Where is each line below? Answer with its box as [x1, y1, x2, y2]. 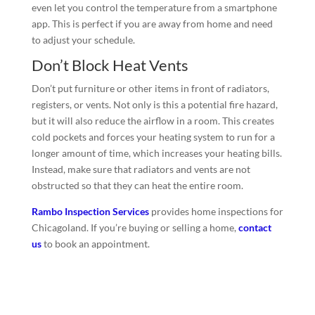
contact [238, 221, 271, 233]
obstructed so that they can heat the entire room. [31, 179, 243, 191]
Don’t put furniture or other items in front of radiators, [31, 82, 269, 94]
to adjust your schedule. [31, 33, 137, 46]
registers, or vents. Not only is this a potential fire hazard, [31, 98, 278, 110]
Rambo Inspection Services [31, 205, 149, 217]
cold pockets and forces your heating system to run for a [31, 130, 275, 143]
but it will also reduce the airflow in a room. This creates [31, 114, 274, 127]
